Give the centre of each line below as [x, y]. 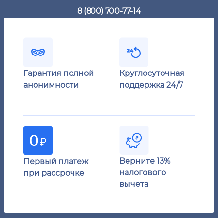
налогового [143, 172]
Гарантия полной [59, 73]
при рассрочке [54, 173]
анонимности [51, 84]
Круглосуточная [152, 73]
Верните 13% [145, 160]
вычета [134, 184]
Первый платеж [56, 161]
